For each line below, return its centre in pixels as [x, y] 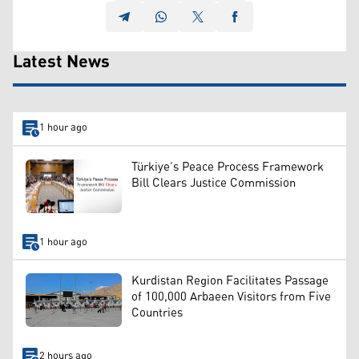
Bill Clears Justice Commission [214, 183]
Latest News [61, 63]
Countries [157, 313]
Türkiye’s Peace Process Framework [228, 167]
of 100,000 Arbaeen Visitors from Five [231, 296]
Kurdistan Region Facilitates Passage [230, 280]
